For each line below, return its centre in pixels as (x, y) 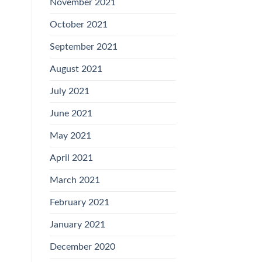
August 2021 (76, 69)
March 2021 (75, 180)
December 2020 (82, 247)
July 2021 (69, 92)
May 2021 (70, 136)
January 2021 (77, 225)
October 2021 (78, 25)
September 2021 (83, 47)
